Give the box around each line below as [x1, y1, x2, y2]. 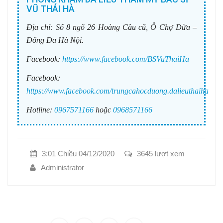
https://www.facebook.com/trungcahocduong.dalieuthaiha [26, 86, 209, 95]
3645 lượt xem [137, 149, 185, 158]
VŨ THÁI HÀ [26, 3, 75, 14]
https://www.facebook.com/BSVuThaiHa [62, 54, 189, 63]
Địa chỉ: [26, 22, 53, 31]
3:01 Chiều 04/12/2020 [42, 149, 114, 158]
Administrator [41, 163, 84, 172]
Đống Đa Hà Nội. [26, 35, 84, 44]
